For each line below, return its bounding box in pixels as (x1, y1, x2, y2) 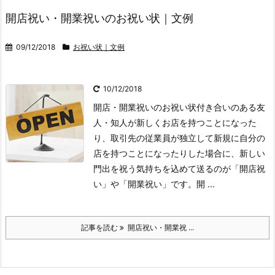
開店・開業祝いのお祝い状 (93, 101, 196, 112)
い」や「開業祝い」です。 (93, 178, 196, 189)
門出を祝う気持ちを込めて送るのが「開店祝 (93, 163, 265, 174)
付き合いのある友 (196, 101, 265, 112)
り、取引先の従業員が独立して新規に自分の (93, 132, 265, 143)
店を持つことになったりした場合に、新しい (93, 147, 265, 158)
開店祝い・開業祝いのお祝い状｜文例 (6, 11, 193, 25)
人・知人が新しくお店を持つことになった (93, 117, 257, 128)
